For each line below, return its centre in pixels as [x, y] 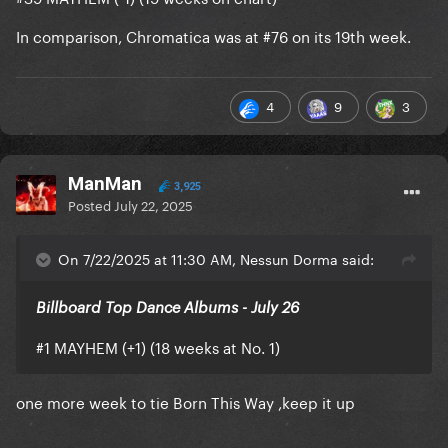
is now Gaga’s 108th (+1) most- [270, 20]
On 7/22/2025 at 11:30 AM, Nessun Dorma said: [216, 258]
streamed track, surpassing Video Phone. [185, 46]
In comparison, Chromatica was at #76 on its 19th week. [213, 35]
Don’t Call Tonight [99, 22]
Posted [91, 204]
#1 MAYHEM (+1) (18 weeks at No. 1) [158, 346]
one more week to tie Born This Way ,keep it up [187, 401]
